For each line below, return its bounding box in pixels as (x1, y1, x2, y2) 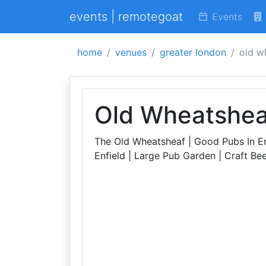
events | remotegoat (69, 9, 183, 24)
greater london (160, 46, 226, 58)
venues (115, 46, 147, 58)
